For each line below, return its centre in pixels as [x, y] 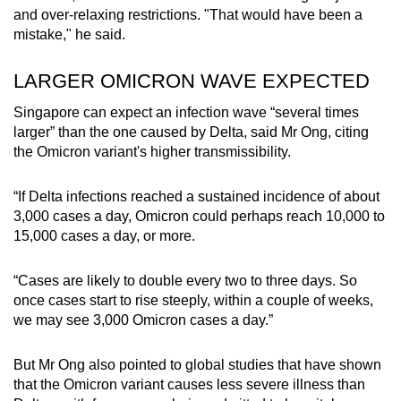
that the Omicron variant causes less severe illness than [189, 384]
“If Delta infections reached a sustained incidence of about [196, 196]
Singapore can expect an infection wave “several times [186, 112]
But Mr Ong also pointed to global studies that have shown [197, 364]
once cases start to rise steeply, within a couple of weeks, [193, 300]
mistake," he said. [69, 34]
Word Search [139, 47]
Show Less [200, 133]
